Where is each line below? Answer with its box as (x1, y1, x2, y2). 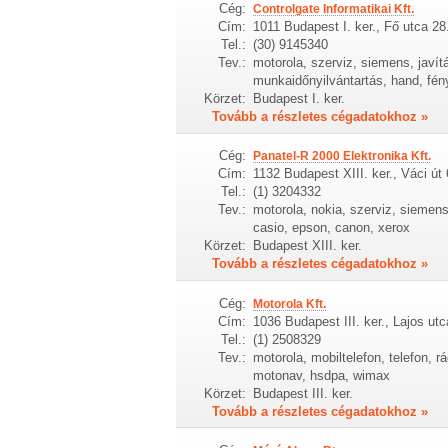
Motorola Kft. (252, 296, 326, 311)
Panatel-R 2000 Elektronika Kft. (252, 149, 431, 164)
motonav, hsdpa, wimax (252, 367, 390, 383)
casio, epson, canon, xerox (252, 220, 410, 236)
